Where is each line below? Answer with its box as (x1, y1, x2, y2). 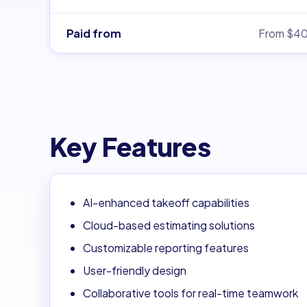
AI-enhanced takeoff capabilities (83, 195, 249, 210)
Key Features (49, 130, 210, 162)
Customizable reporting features (83, 240, 249, 255)
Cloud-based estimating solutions (83, 217, 255, 232)
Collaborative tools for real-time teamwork (83, 285, 298, 300)
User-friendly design (83, 262, 186, 278)
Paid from (66, 25, 121, 40)
